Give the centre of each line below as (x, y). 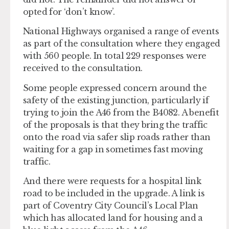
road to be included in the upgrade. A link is (114, 193)
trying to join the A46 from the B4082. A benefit (121, 112)
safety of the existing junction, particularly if (116, 100)
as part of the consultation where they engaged (122, 44)
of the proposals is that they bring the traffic (115, 124)
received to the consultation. (83, 68)
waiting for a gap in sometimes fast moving (113, 149)
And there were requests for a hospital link (112, 181)
